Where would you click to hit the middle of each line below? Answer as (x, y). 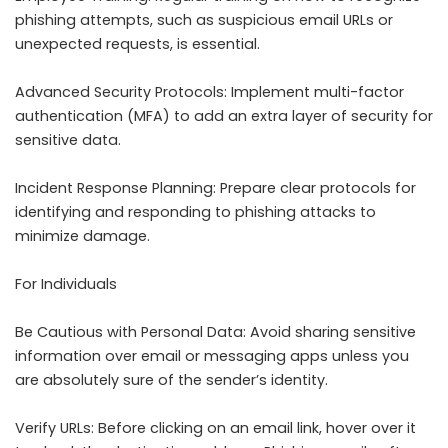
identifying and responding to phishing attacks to (195, 212)
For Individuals (66, 284)
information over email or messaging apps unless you (212, 356)
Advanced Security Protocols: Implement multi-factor (209, 92)
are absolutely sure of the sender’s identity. (171, 380)
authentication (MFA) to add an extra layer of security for (224, 116)
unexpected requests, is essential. (137, 44)
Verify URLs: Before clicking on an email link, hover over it (215, 428)
